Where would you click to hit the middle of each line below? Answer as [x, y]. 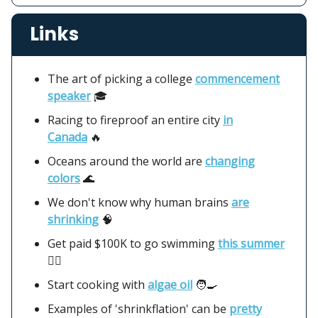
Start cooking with [98, 284]
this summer [251, 243]
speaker [69, 95]
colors [64, 178]
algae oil [170, 284]
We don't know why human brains [139, 202]
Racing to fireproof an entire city [135, 120]
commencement [237, 78]
